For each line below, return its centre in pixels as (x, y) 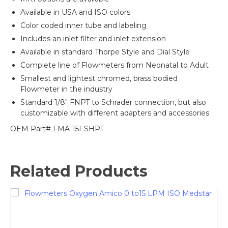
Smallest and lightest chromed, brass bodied (99, 79)
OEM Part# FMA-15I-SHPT (57, 129)
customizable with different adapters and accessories (115, 113)
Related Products (79, 172)
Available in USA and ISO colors (75, 12)
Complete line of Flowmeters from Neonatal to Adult (115, 65)
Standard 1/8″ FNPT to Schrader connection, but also (113, 103)
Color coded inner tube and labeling (83, 26)
